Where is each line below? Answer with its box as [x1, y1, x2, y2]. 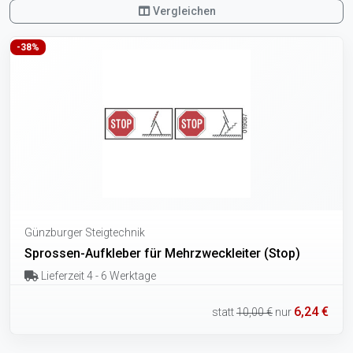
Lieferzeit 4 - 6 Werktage [38, 269, 156, 283]
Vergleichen [150, 5, 217, 18]
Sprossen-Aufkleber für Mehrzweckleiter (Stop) [24, 246, 300, 262]
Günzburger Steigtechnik [24, 226, 145, 240]
